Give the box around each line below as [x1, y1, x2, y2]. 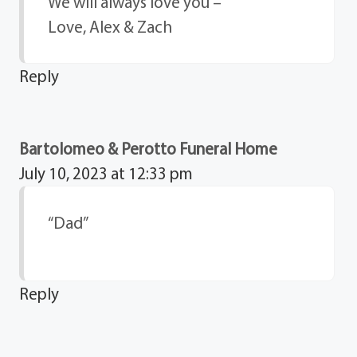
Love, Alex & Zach [48, 15, 173, 37]
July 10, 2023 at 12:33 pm [19, 162, 194, 183]
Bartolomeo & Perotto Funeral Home [19, 137, 278, 159]
